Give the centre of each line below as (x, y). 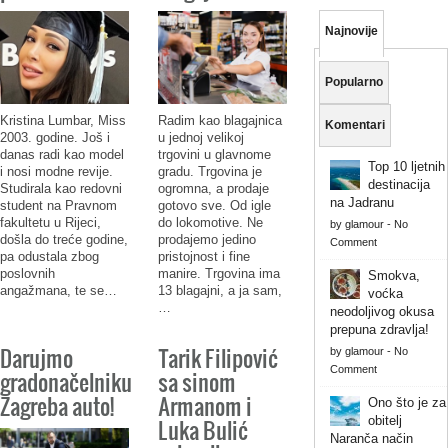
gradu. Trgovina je (209, 172)
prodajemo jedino (206, 240)
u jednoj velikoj (200, 138)
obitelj (384, 420)
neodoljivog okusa (381, 311)
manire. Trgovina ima (218, 274)
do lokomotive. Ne (210, 223)
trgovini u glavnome (214, 155)
